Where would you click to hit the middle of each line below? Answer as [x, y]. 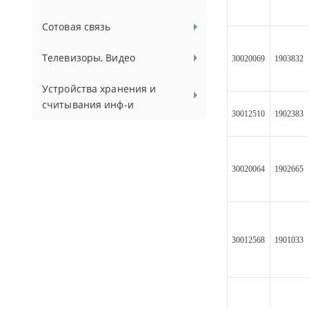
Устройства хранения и [99, 89]
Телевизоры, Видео [89, 58]
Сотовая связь [77, 27]
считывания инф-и [88, 104]
